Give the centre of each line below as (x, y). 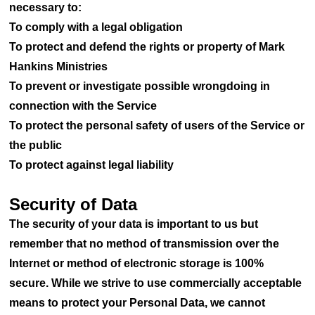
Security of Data (73, 204)
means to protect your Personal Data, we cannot (137, 303)
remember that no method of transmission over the (144, 244)
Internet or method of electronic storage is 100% (137, 263)
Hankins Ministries (64, 66)
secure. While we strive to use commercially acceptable (156, 283)
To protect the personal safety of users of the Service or (157, 126)
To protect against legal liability (92, 165)
